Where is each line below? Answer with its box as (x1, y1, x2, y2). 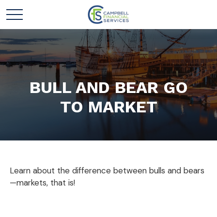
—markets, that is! (10, 177, 75, 188)
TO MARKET (60, 97, 157, 116)
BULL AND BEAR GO (29, 77, 188, 97)
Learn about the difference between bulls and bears (10, 165, 204, 176)
